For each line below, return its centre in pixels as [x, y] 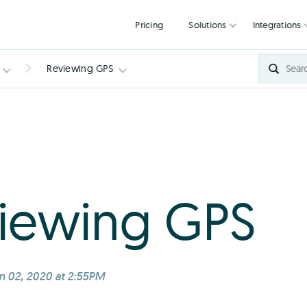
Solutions [265, 27]
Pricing [200, 27]
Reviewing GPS [80, 69]
